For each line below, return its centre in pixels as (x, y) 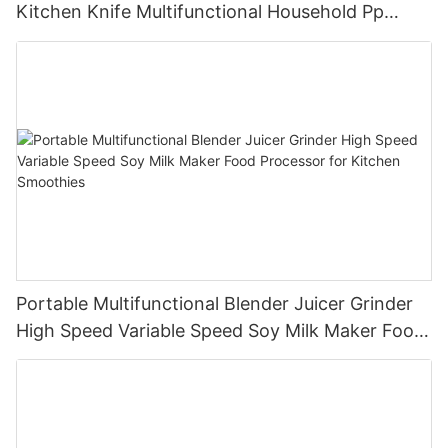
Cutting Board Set (92, 38)
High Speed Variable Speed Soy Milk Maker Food (220, 330)
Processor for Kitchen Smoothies (156, 357)
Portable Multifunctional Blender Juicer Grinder (214, 303)
